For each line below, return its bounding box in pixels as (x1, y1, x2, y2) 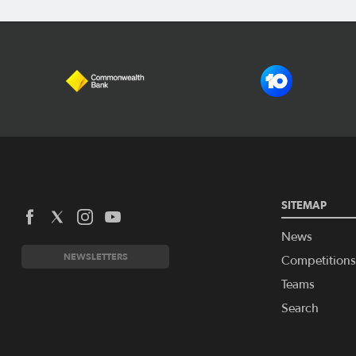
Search (281, 301, 319, 315)
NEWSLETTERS (63, 250, 128, 261)
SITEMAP (281, 198, 327, 211)
